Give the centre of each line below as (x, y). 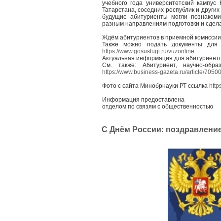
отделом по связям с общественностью (158, 107)
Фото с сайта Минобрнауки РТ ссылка (156, 86)
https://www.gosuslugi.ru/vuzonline (148, 51)
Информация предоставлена (143, 100)
